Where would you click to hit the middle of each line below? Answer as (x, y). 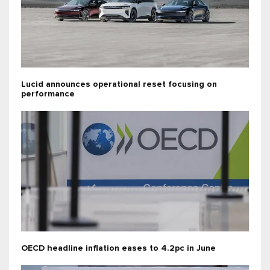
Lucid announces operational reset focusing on (119, 85)
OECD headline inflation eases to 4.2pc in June (118, 249)
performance (48, 94)
